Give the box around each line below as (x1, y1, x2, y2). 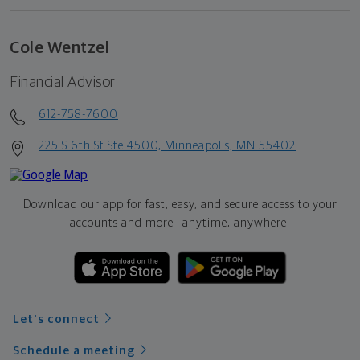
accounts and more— (70, 217, 182, 230)
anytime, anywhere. (182, 217, 290, 230)
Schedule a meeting (13, 345, 135, 358)
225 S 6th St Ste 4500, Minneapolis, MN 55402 (39, 140, 296, 153)
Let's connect (13, 313, 100, 326)
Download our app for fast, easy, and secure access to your (22, 198, 337, 211)
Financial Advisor (10, 75, 116, 91)
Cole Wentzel (10, 39, 109, 57)
